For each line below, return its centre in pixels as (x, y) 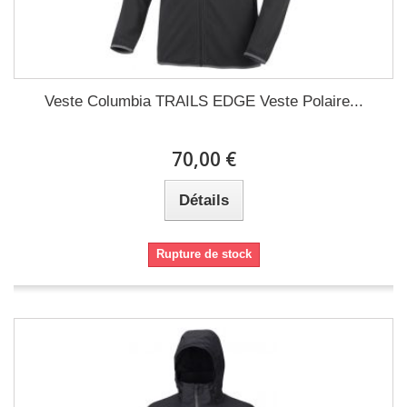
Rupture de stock (203, 254)
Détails (203, 200)
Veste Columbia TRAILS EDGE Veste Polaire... (203, 101)
